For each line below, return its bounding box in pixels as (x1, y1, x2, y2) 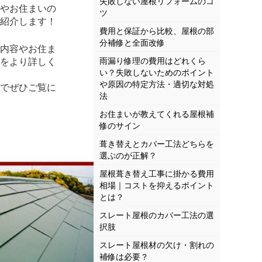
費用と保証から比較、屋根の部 (99, 26, 214, 36)
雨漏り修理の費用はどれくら (99, 56, 206, 66)
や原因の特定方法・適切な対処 (99, 80, 214, 89)
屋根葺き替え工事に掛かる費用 (99, 169, 214, 179)
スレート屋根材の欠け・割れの (99, 240, 214, 250)
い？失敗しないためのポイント (99, 68, 214, 78)
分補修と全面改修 (99, 38, 165, 48)
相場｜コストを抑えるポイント (99, 181, 214, 191)
